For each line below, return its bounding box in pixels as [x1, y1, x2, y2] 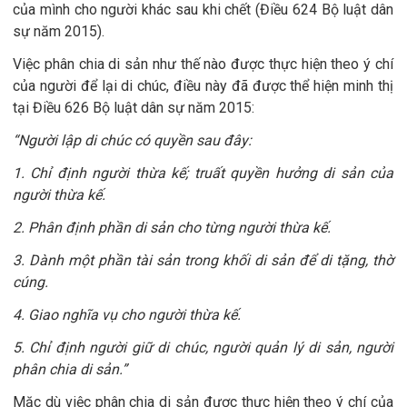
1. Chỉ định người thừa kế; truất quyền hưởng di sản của [13, 164, 393, 183]
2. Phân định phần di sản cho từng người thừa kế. [13, 219, 331, 237]
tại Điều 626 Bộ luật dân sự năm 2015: [13, 99, 254, 117]
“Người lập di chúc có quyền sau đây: [13, 132, 252, 150]
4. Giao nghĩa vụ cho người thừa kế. [13, 306, 241, 324]
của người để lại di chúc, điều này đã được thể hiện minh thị [13, 77, 393, 95]
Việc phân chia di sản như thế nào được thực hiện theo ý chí [13, 55, 393, 74]
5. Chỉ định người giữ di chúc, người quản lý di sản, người [13, 339, 393, 357]
